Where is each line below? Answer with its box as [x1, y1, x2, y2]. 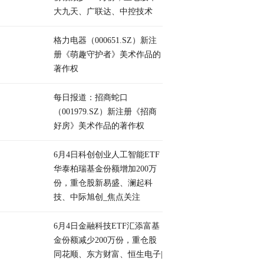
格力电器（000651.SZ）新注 [54, 36, 157, 45]
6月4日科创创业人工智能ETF [54, 150, 160, 159]
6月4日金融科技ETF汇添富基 [54, 222, 160, 230]
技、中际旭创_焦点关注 [54, 193, 140, 202]
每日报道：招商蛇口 [54, 93, 128, 102]
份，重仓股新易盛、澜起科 [54, 179, 153, 187]
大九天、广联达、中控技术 [54, 7, 153, 16]
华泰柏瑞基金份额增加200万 [54, 164, 157, 173]
